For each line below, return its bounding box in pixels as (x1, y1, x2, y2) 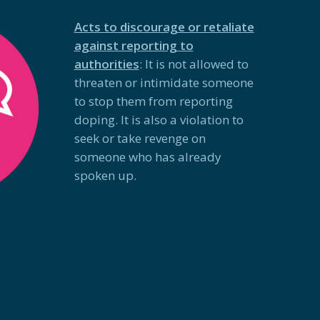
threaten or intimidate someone (74, 74, 254, 91)
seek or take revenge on (74, 130, 206, 147)
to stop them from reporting (74, 93, 233, 110)
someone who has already (74, 149, 221, 166)
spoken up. (74, 167, 136, 184)
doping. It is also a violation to (74, 111, 244, 129)
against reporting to (74, 37, 194, 54)
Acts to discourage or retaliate (74, 19, 254, 36)
